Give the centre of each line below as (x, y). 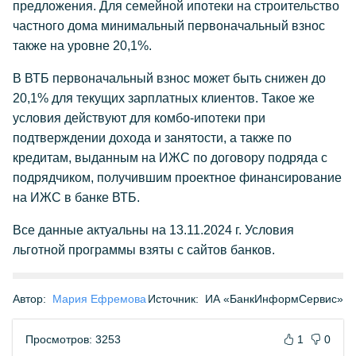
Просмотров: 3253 (73, 339)
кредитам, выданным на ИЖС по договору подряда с (170, 158)
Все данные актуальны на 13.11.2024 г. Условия (153, 230)
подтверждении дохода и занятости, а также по (152, 138)
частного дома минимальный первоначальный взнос (169, 26)
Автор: (29, 299)
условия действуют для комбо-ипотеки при (139, 118)
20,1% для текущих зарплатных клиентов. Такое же (164, 98)
